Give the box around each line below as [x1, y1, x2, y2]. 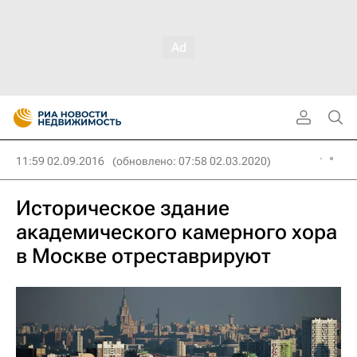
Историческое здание [16, 196, 229, 220]
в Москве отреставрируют [16, 244, 271, 268]
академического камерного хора [16, 220, 337, 244]
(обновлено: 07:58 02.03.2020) [112, 155, 271, 167]
